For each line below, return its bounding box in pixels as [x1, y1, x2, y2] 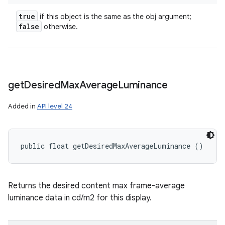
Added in [8, 102, 37, 110]
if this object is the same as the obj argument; [38, 12, 191, 21]
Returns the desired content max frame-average [8, 181, 185, 191]
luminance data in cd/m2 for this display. [8, 193, 152, 203]
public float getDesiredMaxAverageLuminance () [21, 141, 203, 151]
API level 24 [37, 102, 72, 110]
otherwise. [42, 22, 78, 31]
